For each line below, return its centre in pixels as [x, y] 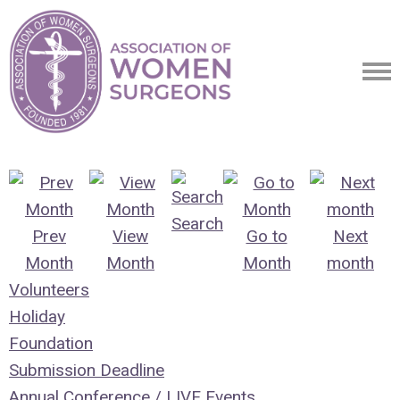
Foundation [51, 343]
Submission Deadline [87, 370]
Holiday [37, 317]
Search [197, 224]
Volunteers [49, 290]
